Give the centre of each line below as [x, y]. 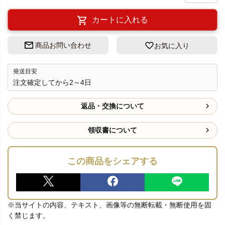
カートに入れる [120, 21]
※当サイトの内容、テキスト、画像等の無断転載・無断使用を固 [109, 205]
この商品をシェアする [113, 161]
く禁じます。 [29, 215]
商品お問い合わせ [63, 45]
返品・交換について [113, 106]
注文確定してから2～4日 [52, 82]
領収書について [113, 130]
